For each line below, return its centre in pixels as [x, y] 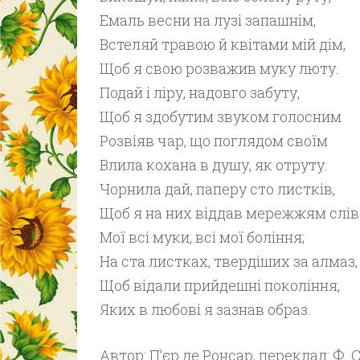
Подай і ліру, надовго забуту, [199, 92]
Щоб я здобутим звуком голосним [220, 117]
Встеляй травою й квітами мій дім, [222, 44]
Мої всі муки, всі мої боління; [202, 237]
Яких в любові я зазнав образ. [205, 309]
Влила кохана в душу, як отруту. [213, 165]
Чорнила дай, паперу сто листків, [217, 189]
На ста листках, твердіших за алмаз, [228, 261]
